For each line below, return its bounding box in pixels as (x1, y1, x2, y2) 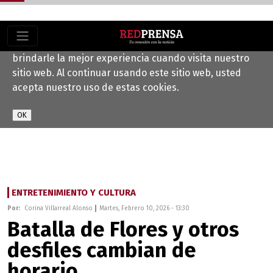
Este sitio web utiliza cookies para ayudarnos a (12, 38, 221, 49)
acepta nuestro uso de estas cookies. (12, 82, 179, 93)
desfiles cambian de (7, 237, 196, 263)
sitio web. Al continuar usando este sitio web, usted (12, 67, 241, 79)
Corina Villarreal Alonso (24, 204, 93, 212)
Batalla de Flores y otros (7, 216, 239, 242)
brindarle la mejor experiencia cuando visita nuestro (12, 52, 249, 64)
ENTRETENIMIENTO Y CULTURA (12, 186, 136, 198)
